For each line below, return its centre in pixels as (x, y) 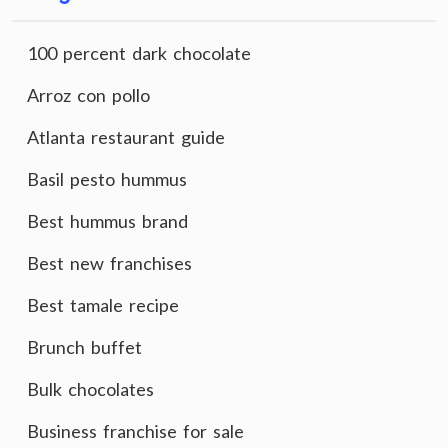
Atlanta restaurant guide (126, 137)
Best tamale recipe (103, 305)
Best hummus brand (107, 221)
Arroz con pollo (88, 95)
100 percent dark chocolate (139, 53)
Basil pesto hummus (107, 179)
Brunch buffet (84, 347)
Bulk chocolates (90, 389)
